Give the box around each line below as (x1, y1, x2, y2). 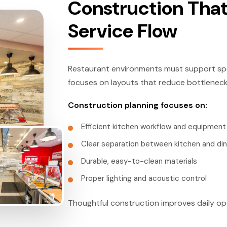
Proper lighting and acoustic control (81, 173, 207, 184)
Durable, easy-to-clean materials (81, 156, 197, 167)
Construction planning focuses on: (68, 100, 207, 111)
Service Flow (68, 18, 177, 44)
